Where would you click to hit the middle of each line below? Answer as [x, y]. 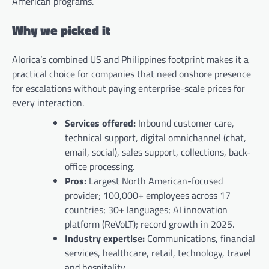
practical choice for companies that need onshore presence [131, 74]
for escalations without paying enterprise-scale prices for [128, 88]
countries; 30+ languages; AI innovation [146, 209]
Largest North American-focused [156, 180]
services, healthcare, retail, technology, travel [158, 252]
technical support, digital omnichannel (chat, [156, 137]
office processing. [100, 166]
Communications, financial [201, 238]
